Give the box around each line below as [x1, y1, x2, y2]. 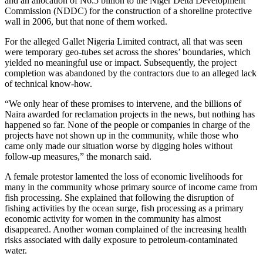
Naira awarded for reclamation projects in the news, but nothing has [5, 109, 255, 120]
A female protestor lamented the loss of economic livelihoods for [5, 171, 242, 182]
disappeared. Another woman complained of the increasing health [5, 224, 247, 235]
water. [5, 245, 27, 256]
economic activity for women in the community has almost [5, 214, 221, 224]
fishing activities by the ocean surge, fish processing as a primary [5, 203, 244, 214]
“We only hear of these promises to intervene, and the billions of [5, 99, 241, 109]
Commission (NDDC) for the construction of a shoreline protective [5, 6, 252, 16]
